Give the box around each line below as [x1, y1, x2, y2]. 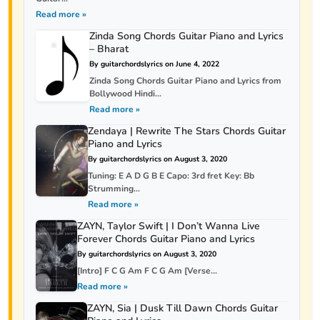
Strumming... [87, 183, 140, 194]
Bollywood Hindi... [89, 88, 161, 99]
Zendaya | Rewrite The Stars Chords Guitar [87, 124, 286, 138]
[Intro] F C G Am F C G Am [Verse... [76, 265, 217, 276]
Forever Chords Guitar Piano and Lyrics [76, 232, 255, 246]
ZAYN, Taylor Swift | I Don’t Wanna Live [76, 219, 260, 233]
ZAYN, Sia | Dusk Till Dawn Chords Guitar [87, 301, 279, 315]
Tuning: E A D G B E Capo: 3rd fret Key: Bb [87, 170, 254, 181]
